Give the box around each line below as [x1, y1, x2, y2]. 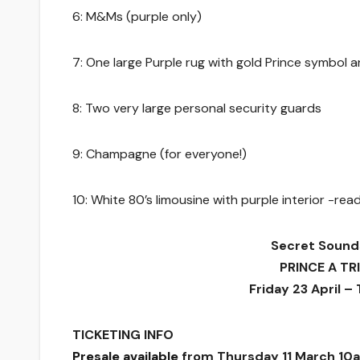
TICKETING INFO [72, 326, 174, 344]
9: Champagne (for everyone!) [72, 145, 247, 163]
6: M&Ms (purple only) [72, 8, 202, 26]
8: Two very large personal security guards [72, 100, 321, 117]
